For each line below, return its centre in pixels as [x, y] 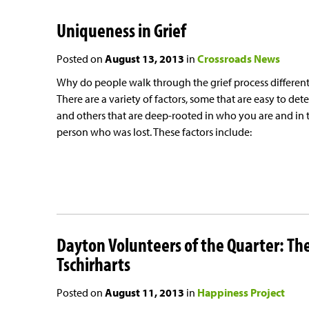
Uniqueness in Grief [121, 30]
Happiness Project [241, 292]
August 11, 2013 [144, 292]
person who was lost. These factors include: [154, 132]
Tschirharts [93, 263]
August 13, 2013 [144, 59]
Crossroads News [239, 59]
